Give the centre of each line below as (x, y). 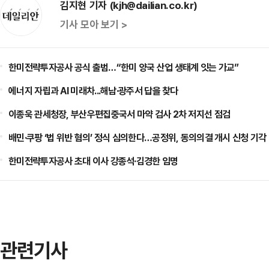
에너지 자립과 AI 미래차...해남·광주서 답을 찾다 (93, 91)
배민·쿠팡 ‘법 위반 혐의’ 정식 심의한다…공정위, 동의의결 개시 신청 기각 (138, 138)
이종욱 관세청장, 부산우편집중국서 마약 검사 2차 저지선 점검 (119, 114)
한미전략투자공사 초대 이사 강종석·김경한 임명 (93, 161)
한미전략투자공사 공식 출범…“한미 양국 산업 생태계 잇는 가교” (124, 67)
